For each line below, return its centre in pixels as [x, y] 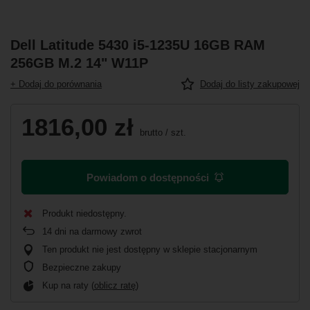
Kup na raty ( [68, 285]
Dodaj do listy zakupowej [250, 84]
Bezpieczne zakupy [82, 267]
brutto [150, 133]
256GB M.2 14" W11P [79, 63]
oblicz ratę [115, 285]
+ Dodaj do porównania [56, 84]
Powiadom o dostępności [148, 177]
